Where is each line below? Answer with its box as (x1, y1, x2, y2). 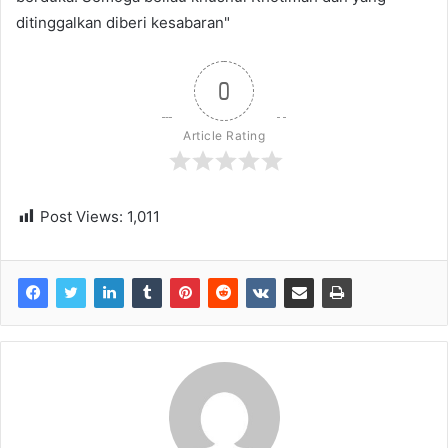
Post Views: (40, 207, 123, 227)
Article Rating (183, 128, 265, 144)
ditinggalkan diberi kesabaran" (16, 13, 230, 33)
